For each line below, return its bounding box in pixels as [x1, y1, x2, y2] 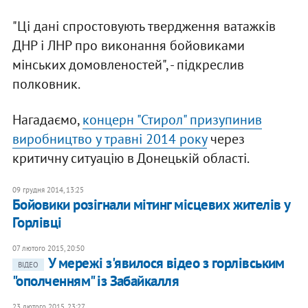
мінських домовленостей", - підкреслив [12, 56, 244, 74]
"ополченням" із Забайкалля [12, 272, 179, 291]
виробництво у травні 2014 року [12, 130, 207, 148]
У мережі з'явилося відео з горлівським [47, 254, 285, 273]
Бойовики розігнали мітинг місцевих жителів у [12, 195, 290, 214]
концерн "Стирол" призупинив [82, 111, 262, 129]
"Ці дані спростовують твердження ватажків [12, 17, 276, 36]
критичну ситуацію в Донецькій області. [12, 149, 250, 168]
